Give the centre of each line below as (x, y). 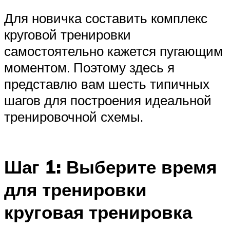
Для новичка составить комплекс (106, 18)
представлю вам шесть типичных (107, 83)
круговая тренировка (98, 212)
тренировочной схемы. (74, 116)
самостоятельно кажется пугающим (113, 51)
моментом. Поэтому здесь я (89, 67)
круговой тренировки (68, 34)
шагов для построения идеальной (108, 100)
